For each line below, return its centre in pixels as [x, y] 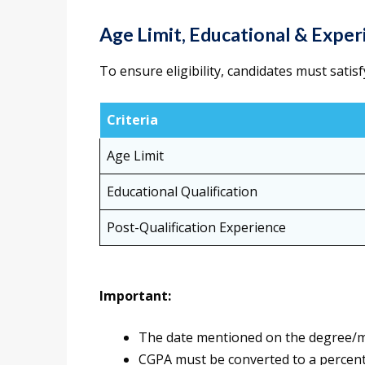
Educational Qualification [182, 192]
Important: [135, 296]
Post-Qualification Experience [196, 228]
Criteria [132, 120]
